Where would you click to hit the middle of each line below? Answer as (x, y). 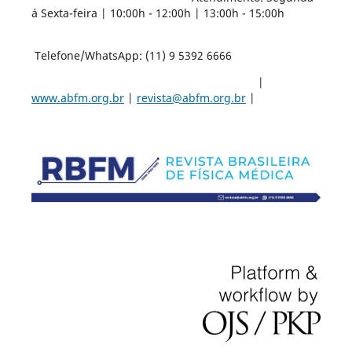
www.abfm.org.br (77, 98)
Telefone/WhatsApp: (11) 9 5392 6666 (131, 56)
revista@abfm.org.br (191, 98)
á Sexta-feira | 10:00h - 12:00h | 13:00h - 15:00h (158, 13)
